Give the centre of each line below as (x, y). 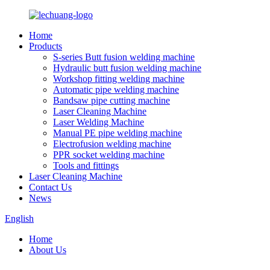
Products (46, 46)
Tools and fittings (86, 165)
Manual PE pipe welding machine (118, 133)
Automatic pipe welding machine (116, 89)
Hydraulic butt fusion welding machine (127, 68)
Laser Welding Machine (99, 122)
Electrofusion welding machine (112, 144)
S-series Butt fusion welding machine (124, 57)
